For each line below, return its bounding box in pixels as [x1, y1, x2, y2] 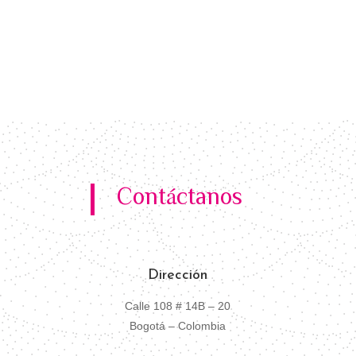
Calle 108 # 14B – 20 [125, 299, 231, 312]
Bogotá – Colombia [130, 319, 226, 332]
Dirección [148, 267, 208, 283]
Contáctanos [117, 183, 243, 207]
